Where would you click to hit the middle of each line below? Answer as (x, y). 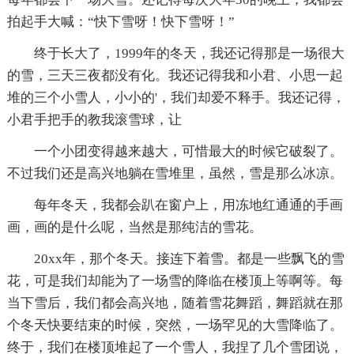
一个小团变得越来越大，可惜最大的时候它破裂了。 (175, 151)
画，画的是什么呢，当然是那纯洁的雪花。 (134, 227)
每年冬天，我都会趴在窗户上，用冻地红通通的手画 (175, 205)
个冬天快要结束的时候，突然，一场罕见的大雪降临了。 (175, 325)
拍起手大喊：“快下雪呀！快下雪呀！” (121, 21)
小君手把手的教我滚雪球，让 (94, 119)
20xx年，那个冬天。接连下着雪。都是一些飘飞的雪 (175, 258)
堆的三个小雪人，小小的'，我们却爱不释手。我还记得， (176, 97)
